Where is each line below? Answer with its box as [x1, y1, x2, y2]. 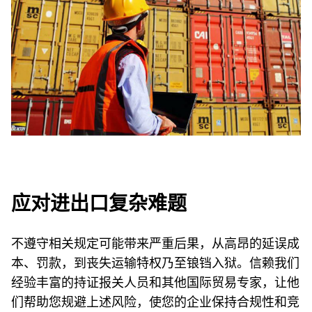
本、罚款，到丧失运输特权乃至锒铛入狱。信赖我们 [11, 253, 299, 271]
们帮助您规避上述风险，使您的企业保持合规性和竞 [11, 292, 299, 310]
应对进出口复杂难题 [11, 190, 187, 217]
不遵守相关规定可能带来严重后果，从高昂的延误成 [11, 234, 299, 251]
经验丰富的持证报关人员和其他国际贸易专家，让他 [11, 273, 299, 290]
